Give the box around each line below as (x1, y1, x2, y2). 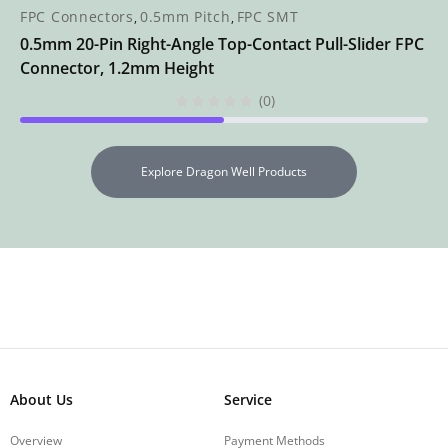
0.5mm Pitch (139, 7, 231, 27)
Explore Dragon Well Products (141, 163, 307, 181)
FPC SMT (236, 7, 299, 27)
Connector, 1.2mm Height (20, 57, 214, 80)
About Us (10, 390, 73, 410)
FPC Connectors (20, 7, 134, 27)
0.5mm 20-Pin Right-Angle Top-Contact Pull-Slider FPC (20, 33, 424, 56)
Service (224, 390, 272, 410)
